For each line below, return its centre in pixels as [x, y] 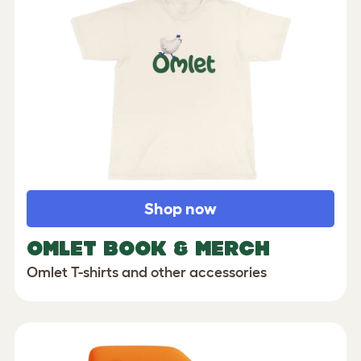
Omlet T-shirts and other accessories [147, 273]
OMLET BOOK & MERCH [148, 249]
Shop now [180, 209]
